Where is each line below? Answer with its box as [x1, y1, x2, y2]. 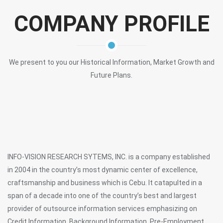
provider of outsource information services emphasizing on [7, 205, 197, 213]
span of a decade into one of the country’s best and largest [7, 192, 197, 200]
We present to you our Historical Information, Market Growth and [8, 58, 215, 66]
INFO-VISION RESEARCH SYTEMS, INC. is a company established [7, 153, 210, 161]
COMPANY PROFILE [13, 11, 210, 37]
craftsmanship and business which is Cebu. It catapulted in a [7, 179, 202, 187]
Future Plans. [91, 71, 132, 79]
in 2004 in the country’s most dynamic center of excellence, [7, 166, 198, 174]
